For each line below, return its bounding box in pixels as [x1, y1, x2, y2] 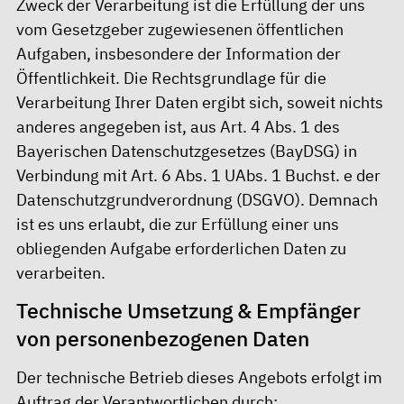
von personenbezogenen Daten [16, 326, 309, 353]
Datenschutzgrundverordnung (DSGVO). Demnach [16, 188, 378, 210]
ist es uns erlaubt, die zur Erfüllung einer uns [16, 213, 339, 234]
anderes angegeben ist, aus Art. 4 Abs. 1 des [16, 115, 340, 137]
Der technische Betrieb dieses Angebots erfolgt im [16, 366, 382, 388]
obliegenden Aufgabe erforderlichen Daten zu [16, 237, 346, 259]
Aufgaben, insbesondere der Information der [16, 42, 341, 64]
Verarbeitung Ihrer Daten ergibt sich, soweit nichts [16, 91, 383, 113]
